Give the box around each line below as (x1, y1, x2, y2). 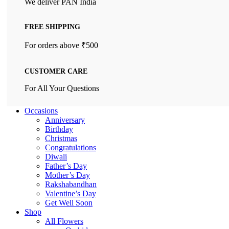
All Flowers (45, 216, 83, 225)
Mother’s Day (45, 170, 90, 179)
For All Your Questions (25, 83, 99, 93)
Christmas (45, 133, 77, 143)
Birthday (45, 124, 73, 133)
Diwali (45, 152, 67, 161)
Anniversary (45, 115, 85, 124)
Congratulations (45, 143, 96, 152)
